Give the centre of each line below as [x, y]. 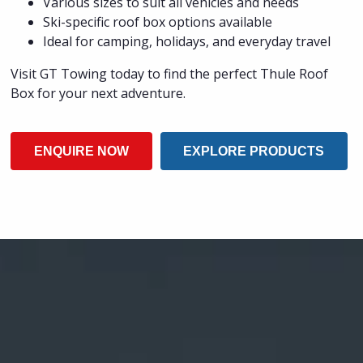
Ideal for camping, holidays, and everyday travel [187, 41]
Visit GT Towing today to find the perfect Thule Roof [170, 73]
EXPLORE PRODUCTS [254, 151]
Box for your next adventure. [98, 93]
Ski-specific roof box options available [158, 21]
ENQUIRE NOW [82, 151]
